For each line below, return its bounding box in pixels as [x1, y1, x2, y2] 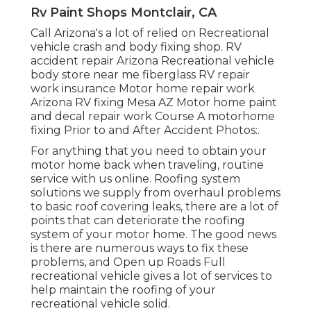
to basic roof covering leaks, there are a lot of [31, 199, 278, 213]
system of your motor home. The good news [31, 227, 276, 241]
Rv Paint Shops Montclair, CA [31, 4, 217, 20]
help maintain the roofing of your [31, 283, 216, 296]
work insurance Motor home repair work [31, 81, 255, 95]
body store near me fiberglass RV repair [31, 67, 250, 81]
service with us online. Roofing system [31, 171, 240, 185]
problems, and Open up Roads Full [31, 255, 226, 269]
